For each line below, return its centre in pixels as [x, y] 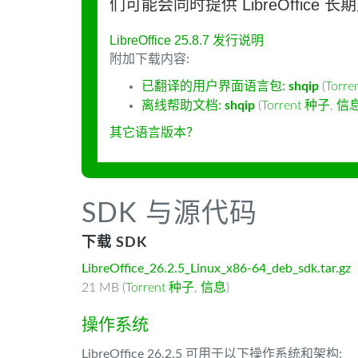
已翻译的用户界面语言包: [215, 86]
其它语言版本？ [154, 133]
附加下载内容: [149, 59]
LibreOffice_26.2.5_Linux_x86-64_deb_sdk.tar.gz [216, 268]
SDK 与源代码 [169, 214]
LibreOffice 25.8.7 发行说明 [187, 40]
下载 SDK [114, 243]
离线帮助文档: [183, 105]
